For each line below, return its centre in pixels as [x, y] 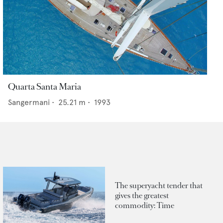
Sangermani [29, 103]
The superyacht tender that [159, 185]
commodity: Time [145, 205]
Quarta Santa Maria [45, 87]
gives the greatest [142, 195]
